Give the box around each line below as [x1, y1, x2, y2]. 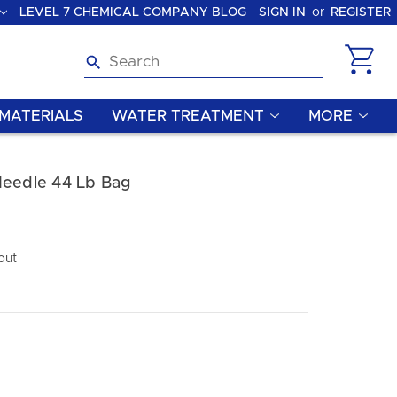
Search [84, 49, 126, 62]
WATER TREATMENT [112, 109, 265, 123]
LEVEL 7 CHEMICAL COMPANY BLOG [19, 5, 246, 19]
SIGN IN [259, 5, 306, 19]
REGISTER [331, 5, 391, 19]
